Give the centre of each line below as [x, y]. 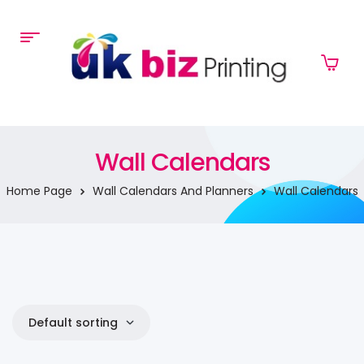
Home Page [39, 191]
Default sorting [73, 322]
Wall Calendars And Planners [173, 191]
